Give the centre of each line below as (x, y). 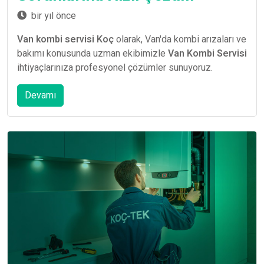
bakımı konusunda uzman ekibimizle (93, 53)
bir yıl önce (54, 16)
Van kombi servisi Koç (65, 39)
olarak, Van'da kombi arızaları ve (180, 39)
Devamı (40, 95)
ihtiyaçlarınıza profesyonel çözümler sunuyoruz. (115, 67)
